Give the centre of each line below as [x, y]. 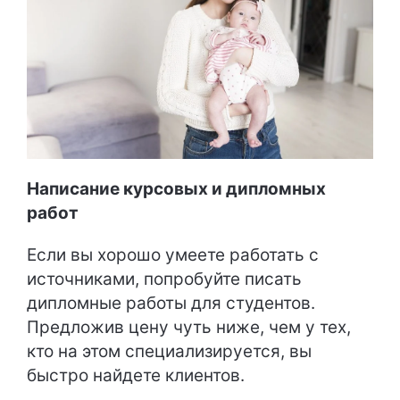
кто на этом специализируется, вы [169, 351]
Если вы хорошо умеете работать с [173, 254]
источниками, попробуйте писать [164, 279]
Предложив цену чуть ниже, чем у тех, [189, 327]
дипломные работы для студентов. [171, 303]
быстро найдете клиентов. [136, 375]
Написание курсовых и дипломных [176, 188]
